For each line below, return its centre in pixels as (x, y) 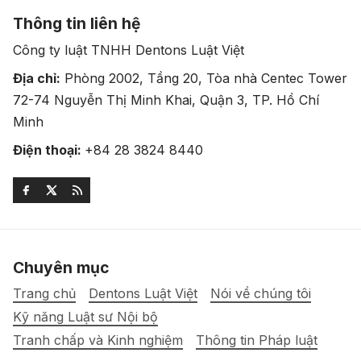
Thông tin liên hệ (77, 24)
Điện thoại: (49, 149)
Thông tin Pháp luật (257, 340)
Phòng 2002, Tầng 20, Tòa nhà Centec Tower (204, 78)
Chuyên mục (61, 267)
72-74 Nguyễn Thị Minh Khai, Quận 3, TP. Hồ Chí (166, 100)
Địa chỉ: (37, 78)
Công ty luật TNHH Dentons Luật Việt (129, 50)
